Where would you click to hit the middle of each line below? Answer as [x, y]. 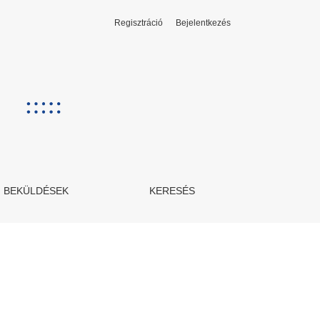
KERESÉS [172, 191]
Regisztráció [139, 23]
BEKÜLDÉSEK [36, 191]
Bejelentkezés [203, 23]
